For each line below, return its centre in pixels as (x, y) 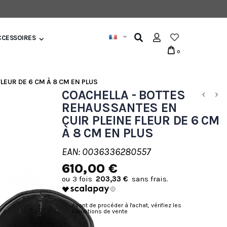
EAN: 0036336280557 (106, 152)
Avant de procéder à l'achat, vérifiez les (127, 205)
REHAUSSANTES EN (119, 108)
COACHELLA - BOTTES (124, 95)
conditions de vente (100, 211)
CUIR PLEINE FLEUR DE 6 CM (141, 120)
